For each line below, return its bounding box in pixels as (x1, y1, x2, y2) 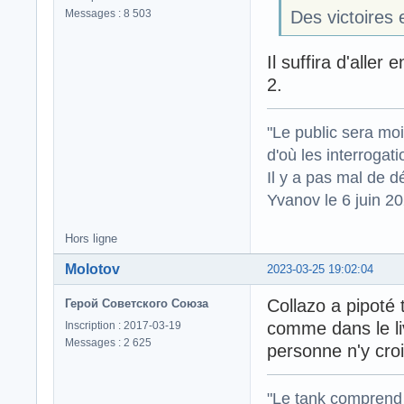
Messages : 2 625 (65, 336, 151, 350)
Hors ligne (65, 232, 117, 246)
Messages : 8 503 (65, 6, 151, 20)
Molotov (65, 262, 120, 278)
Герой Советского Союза (65, 297, 208, 311)
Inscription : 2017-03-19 (65, 319, 181, 333)
